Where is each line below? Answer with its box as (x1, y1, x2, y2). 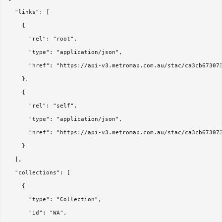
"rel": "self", (8, 103, 77, 110)
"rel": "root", (8, 36, 77, 43)
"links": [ (8, 9, 50, 16)
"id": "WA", (8, 210, 67, 217)
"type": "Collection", (8, 196, 102, 203)
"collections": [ (8, 169, 70, 176)
